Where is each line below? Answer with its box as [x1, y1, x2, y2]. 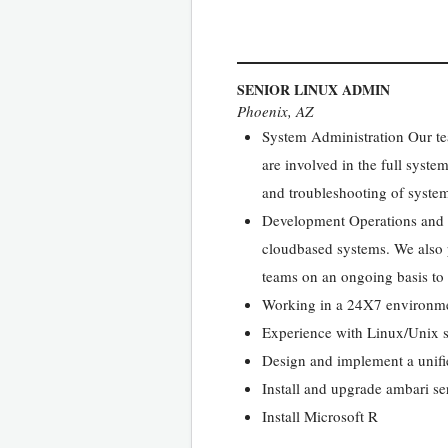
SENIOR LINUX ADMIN [237, 78, 390, 100]
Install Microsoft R [262, 405, 378, 426]
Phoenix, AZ [237, 100, 313, 121]
